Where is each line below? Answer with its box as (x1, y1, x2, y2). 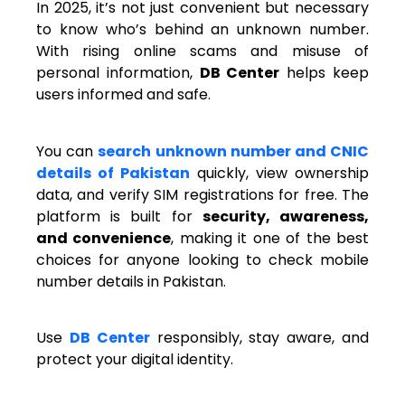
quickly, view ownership (190, 162, 369, 184)
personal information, (36, 62, 200, 84)
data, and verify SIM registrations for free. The (36, 184, 369, 205)
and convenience (36, 227, 172, 249)
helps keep (279, 62, 370, 84)
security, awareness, (202, 205, 370, 227)
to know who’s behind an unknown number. (36, 19, 369, 41)
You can (36, 140, 99, 162)
